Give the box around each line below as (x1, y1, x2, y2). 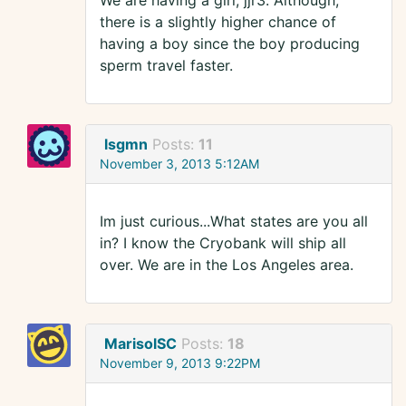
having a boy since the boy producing (100, 34, 360, 53)
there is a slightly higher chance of (100, 13, 336, 32)
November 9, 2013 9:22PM (100, 355, 260, 372)
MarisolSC (104, 334, 177, 353)
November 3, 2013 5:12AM (100, 156, 259, 172)
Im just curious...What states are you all (100, 212, 368, 231)
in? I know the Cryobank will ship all (100, 234, 346, 253)
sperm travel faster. (100, 56, 233, 75)
